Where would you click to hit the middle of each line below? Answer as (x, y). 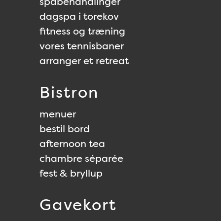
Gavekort (78, 204)
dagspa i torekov (79, 16)
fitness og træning (82, 31)
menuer (58, 114)
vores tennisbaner (82, 46)
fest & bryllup (71, 173)
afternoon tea (72, 144)
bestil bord (65, 129)
